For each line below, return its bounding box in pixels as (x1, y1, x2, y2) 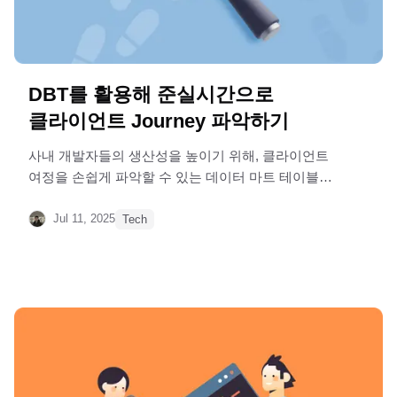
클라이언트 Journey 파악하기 (28, 109, 289, 132)
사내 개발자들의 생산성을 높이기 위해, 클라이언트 (28, 147, 329, 163)
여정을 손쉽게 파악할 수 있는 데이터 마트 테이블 (28, 168, 319, 184)
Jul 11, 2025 (53, 212, 115, 226)
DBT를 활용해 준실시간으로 (28, 82, 274, 105)
